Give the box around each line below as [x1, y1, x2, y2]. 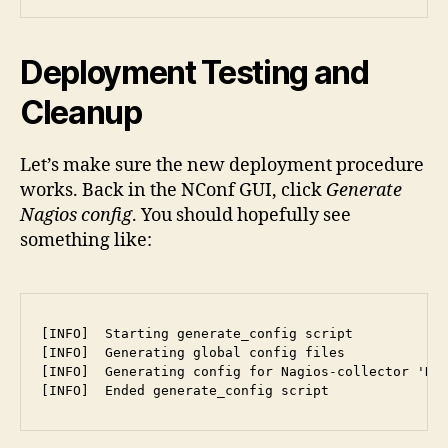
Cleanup [20, 93, 142, 133]
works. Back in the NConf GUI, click [20, 179, 326, 203]
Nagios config [20, 204, 132, 228]
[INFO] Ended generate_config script [41, 383, 329, 399]
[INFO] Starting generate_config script [41, 326, 353, 342]
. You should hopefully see [132, 204, 351, 228]
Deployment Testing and [20, 53, 369, 93]
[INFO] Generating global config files [41, 345, 345, 361]
